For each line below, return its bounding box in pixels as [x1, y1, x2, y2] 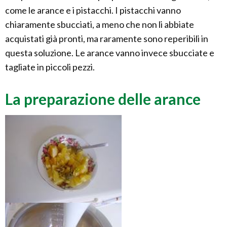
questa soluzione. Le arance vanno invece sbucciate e [5, 47, 214, 59]
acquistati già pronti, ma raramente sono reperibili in [5, 33, 208, 45]
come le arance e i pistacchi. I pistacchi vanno [5, 5, 181, 16]
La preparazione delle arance [5, 90, 201, 108]
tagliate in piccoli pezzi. [5, 61, 95, 73]
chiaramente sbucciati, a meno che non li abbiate [5, 19, 194, 30]
